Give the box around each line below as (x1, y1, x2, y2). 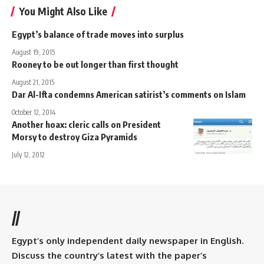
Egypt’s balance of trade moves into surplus (12, 28, 184, 39)
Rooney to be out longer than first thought (12, 58, 179, 70)
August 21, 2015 (12, 77, 54, 87)
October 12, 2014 (12, 107, 55, 117)
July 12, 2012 (12, 150, 45, 159)
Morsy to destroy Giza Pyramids (12, 131, 137, 142)
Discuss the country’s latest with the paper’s (12, 249, 207, 261)
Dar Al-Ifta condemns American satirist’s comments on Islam (12, 88, 246, 100)
